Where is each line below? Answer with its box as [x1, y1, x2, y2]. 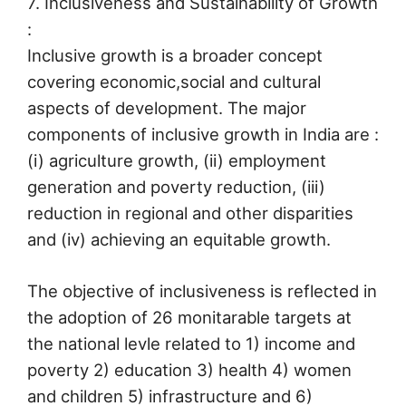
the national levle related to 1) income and [27, 333, 355, 353]
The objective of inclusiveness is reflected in [27, 280, 377, 301]
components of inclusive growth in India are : [27, 123, 379, 144]
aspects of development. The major [27, 97, 306, 118]
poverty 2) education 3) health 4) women [27, 359, 352, 380]
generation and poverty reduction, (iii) [27, 176, 325, 197]
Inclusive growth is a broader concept [27, 44, 323, 65]
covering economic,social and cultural [27, 71, 321, 92]
